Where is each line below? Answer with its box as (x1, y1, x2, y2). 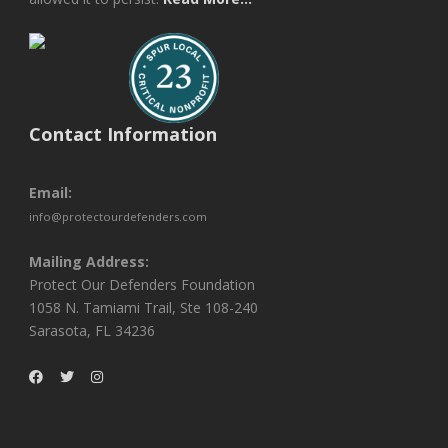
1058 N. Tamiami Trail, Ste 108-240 (29, 298, 258, 317)
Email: (29, 183, 72, 202)
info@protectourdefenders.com (29, 209, 207, 224)
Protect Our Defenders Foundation (29, 275, 255, 294)
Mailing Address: (29, 252, 149, 271)
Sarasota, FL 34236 (29, 321, 155, 340)
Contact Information (29, 122, 217, 146)
